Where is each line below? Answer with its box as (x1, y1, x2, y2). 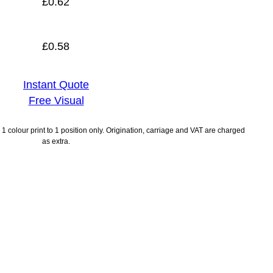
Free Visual (28, 94, 84, 107)
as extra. (42, 137, 70, 146)
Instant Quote (23, 79, 89, 91)
